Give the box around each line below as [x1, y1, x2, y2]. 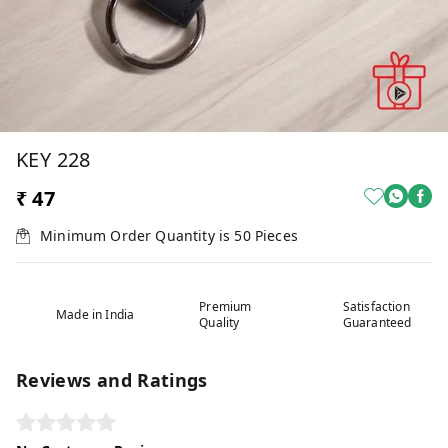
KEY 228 [16, 146, 91, 173]
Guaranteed [342, 314, 412, 331]
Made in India [56, 306, 135, 323]
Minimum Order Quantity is [40, 226, 235, 245]
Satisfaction [342, 298, 410, 315]
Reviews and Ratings [16, 368, 208, 392]
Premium [199, 298, 252, 315]
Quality [199, 314, 240, 331]
